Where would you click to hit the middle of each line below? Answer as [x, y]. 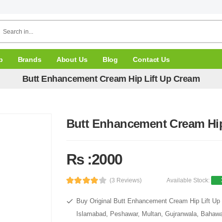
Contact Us [151, 59]
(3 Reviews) [126, 180]
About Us [72, 59]
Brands [29, 59]
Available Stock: [189, 180]
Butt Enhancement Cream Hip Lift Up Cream [111, 79]
